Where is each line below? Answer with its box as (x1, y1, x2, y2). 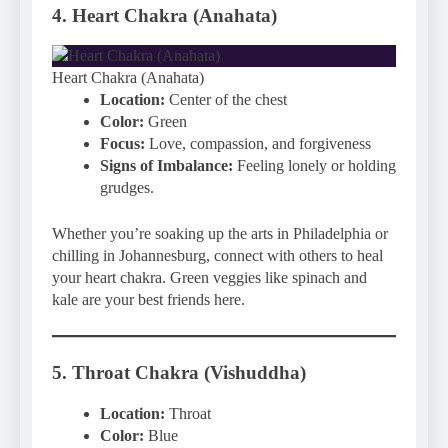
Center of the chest (165, 91, 287, 109)
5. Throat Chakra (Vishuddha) (52, 362, 306, 384)
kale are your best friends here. (52, 291, 245, 309)
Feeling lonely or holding (233, 157, 396, 175)
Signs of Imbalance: (100, 157, 233, 175)
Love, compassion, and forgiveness (145, 135, 371, 153)
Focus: (100, 135, 145, 153)
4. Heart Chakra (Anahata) (52, 4, 277, 26)
